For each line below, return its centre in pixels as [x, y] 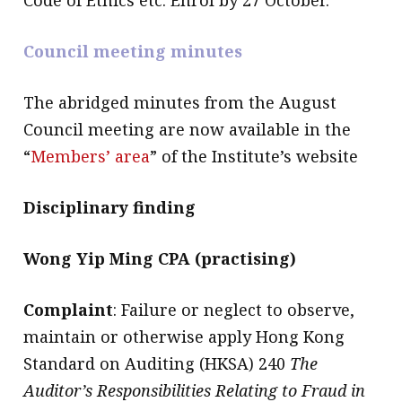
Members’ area [91, 156]
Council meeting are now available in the [188, 129]
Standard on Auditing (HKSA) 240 [157, 363]
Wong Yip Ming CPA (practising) [160, 258]
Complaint [69, 309]
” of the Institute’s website [254, 156]
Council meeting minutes [133, 51]
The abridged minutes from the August [180, 102]
